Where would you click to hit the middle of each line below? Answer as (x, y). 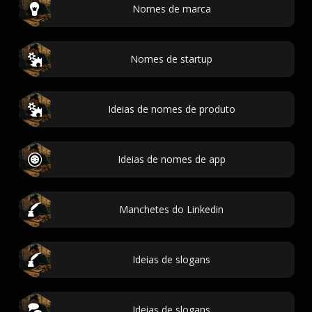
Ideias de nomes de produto (171, 109)
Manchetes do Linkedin (171, 209)
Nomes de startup (171, 59)
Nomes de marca (171, 9)
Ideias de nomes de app (171, 159)
